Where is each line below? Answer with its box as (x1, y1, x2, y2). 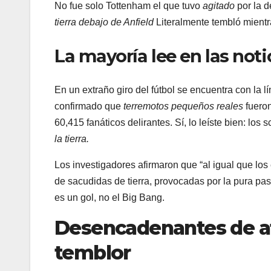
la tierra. (54, 134, 89, 145)
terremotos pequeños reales (123, 101, 243, 112)
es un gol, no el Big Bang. (54, 192, 165, 203)
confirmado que (54, 101, 123, 112)
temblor (54, 241, 131, 265)
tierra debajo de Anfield (54, 17, 154, 28)
